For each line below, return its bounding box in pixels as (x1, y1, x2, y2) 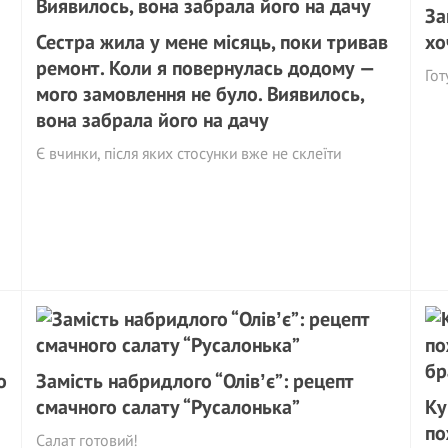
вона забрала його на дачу (36, 107, 270, 133)
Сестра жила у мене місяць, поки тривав (36, 29, 389, 55)
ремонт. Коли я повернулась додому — (36, 55, 374, 81)
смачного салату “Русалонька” (36, 394, 301, 420)
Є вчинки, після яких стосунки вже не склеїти (36, 143, 342, 163)
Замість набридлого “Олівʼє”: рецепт (36, 368, 355, 394)
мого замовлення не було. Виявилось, (36, 81, 365, 107)
